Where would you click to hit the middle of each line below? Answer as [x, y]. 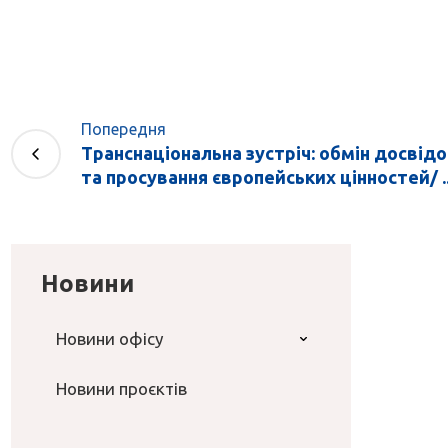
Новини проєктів [121, 389]
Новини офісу [109, 339]
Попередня [123, 129]
